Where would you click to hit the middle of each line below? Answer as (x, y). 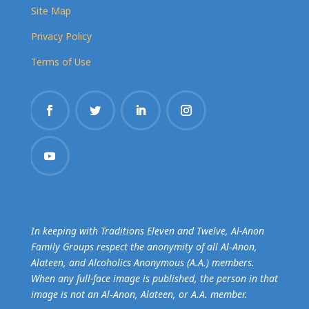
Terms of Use (61, 62)
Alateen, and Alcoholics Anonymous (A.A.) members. (142, 262)
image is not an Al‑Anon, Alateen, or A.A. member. (139, 294)
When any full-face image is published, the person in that (154, 278)
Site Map (51, 11)
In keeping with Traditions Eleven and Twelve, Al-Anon (147, 231)
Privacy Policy (61, 36)
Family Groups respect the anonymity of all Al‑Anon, (144, 247)
